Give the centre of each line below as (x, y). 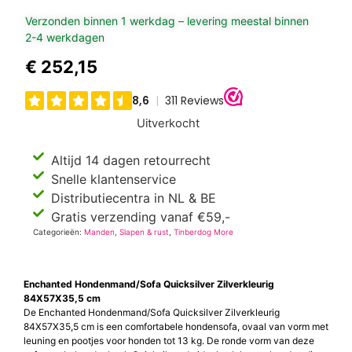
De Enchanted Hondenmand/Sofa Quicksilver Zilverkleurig (152, 313)
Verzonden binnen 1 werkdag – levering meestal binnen (167, 21)
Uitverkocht (168, 123)
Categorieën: (59, 232)
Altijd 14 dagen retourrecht (130, 161)
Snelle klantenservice (113, 180)
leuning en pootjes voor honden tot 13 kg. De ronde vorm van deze (169, 341)
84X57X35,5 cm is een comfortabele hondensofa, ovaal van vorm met (176, 327)
